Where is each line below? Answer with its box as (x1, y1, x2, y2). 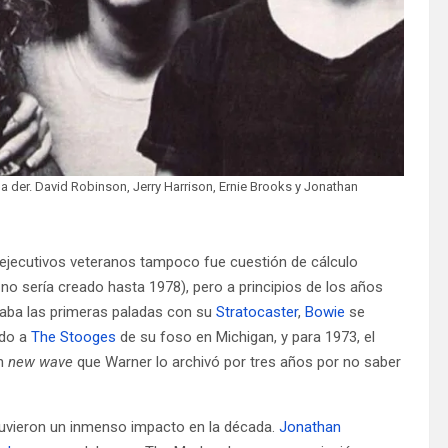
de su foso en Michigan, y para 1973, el (116, 327, 375, 346)
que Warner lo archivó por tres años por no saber (73, 352, 401, 371)
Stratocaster (216, 302, 298, 321)
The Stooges (31, 327, 116, 346)
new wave (8, 352, 73, 371)
